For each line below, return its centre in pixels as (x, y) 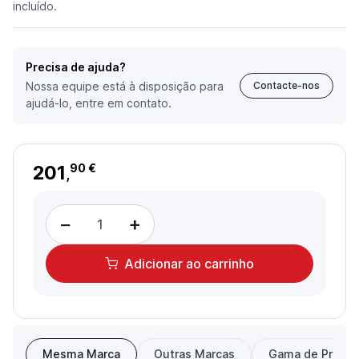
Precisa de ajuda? (76, 67)
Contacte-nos (286, 86)
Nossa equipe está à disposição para (125, 87)
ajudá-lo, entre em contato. (99, 103)
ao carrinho (218, 264)
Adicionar (153, 264)
